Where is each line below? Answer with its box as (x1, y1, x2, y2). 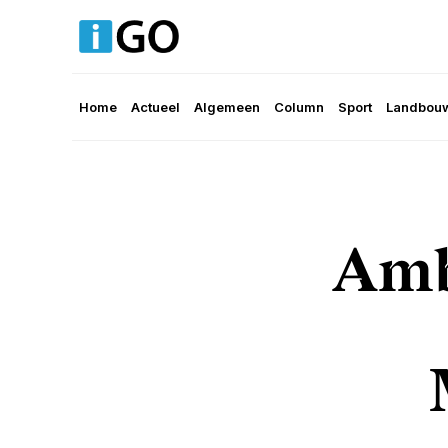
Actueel (131, 99, 180, 116)
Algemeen (194, 99, 260, 116)
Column (274, 99, 324, 116)
